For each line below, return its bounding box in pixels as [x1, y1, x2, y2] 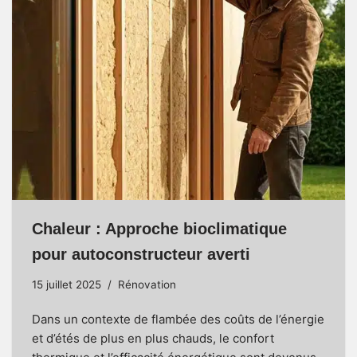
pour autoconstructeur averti [32, 245, 250, 264]
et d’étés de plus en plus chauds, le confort [32, 331, 274, 347]
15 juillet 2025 [32, 278, 101, 292]
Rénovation [118, 278, 176, 292]
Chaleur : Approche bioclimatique [32, 220, 287, 238]
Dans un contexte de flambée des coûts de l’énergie [32, 312, 324, 328]
